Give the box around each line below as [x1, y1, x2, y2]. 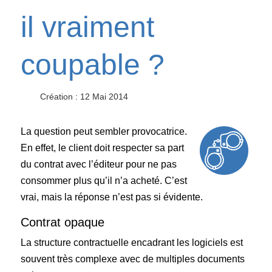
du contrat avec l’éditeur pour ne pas [21, 159, 177, 170]
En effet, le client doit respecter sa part [21, 143, 185, 154]
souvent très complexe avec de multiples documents [21, 254, 245, 265]
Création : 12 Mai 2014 [40, 92, 129, 102]
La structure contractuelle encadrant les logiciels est [21, 237, 243, 248]
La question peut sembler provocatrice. [21, 126, 188, 137]
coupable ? [21, 49, 165, 81]
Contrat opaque [21, 216, 105, 229]
